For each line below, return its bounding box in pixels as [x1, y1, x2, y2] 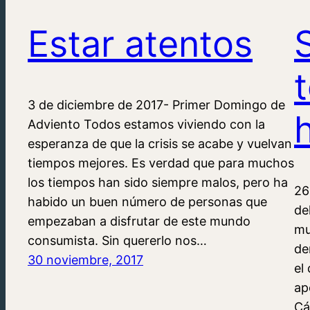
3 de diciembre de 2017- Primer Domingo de [28, 97, 285, 112]
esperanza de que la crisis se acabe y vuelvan [28, 136, 292, 151]
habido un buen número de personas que [28, 194, 267, 209]
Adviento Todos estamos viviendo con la [28, 116, 265, 131]
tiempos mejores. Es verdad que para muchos [28, 155, 294, 170]
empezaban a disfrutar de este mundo [28, 213, 250, 228]
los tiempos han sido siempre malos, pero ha [28, 174, 288, 190]
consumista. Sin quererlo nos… [28, 232, 207, 248]
